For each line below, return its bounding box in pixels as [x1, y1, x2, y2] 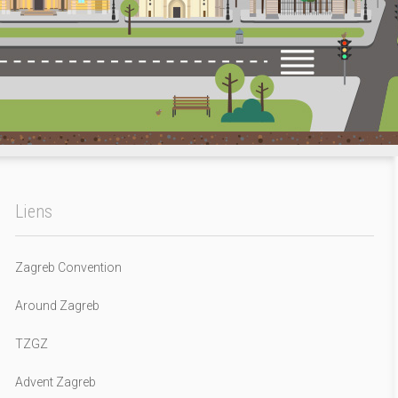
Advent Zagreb [14, 374, 96, 389]
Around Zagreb [14, 298, 99, 313]
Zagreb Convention [14, 259, 122, 275]
